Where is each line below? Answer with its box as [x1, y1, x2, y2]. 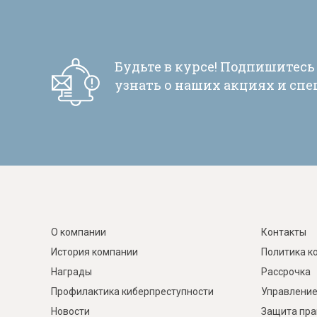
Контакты [260, 226, 306, 238]
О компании [51, 226, 106, 238]
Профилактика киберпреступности [51, 286, 214, 298]
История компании [51, 246, 138, 258]
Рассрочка [260, 266, 311, 278]
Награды [51, 266, 92, 278]
